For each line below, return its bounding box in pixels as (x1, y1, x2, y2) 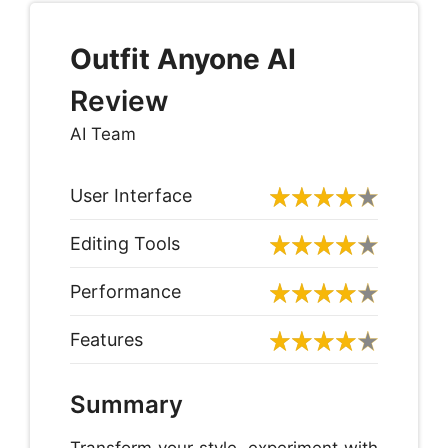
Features (70, 329, 143, 351)
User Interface (70, 185, 192, 207)
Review (70, 83, 168, 118)
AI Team (70, 123, 136, 144)
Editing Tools (70, 233, 180, 255)
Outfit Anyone (70, 41, 260, 76)
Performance (70, 281, 181, 303)
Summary (70, 390, 183, 420)
